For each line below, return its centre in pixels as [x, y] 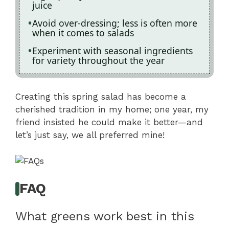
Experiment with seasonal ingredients [112, 50]
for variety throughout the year [98, 60]
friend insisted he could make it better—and [109, 122]
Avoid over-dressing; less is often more [115, 23]
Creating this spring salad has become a [101, 97]
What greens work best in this [105, 216]
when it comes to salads [83, 32]
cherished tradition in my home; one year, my [112, 110]
